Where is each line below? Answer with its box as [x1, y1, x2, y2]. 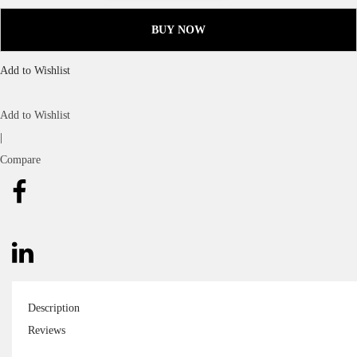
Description [28, 302, 80, 314]
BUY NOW [151, 23, 206, 36]
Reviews [28, 324, 65, 336]
